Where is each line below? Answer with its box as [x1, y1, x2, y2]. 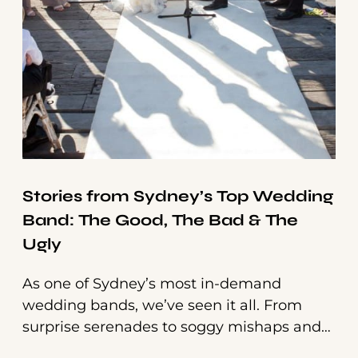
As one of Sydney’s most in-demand [22, 275, 281, 293]
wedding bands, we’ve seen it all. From [22, 296, 302, 315]
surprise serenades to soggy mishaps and [22, 318, 321, 336]
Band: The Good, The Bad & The [22, 210, 298, 231]
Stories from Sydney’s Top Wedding [22, 186, 333, 207]
